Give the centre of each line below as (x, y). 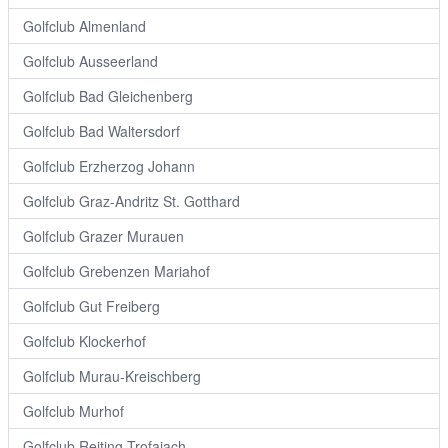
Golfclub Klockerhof (84, 341)
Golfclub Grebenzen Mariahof (116, 271)
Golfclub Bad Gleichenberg (108, 96)
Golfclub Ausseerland (90, 61)
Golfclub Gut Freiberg (91, 306)
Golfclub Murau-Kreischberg (112, 376)
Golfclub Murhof (73, 411)
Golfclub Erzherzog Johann (109, 166)
